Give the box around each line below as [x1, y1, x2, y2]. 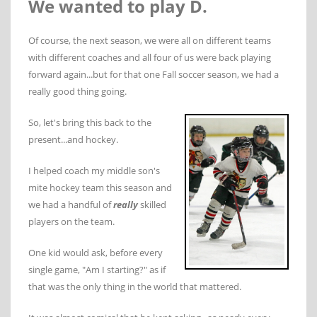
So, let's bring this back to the [28, 116, 151, 129]
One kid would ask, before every [28, 246, 163, 260]
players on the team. [28, 215, 115, 229]
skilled [138, 198, 166, 212]
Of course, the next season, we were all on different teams [28, 34, 271, 47]
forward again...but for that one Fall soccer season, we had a [28, 68, 279, 81]
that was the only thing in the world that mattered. [28, 280, 241, 294]
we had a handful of [28, 198, 113, 212]
